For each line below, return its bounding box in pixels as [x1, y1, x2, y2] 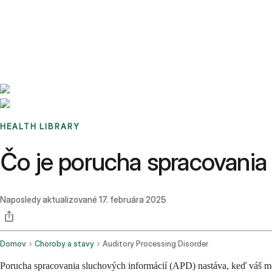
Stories [63, 10, 89, 21]
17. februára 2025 [99, 194, 166, 205]
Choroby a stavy [35, 239, 94, 249]
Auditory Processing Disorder [103, 239, 208, 249]
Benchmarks [15, 10, 63, 21]
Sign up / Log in [30, 24, 92, 35]
